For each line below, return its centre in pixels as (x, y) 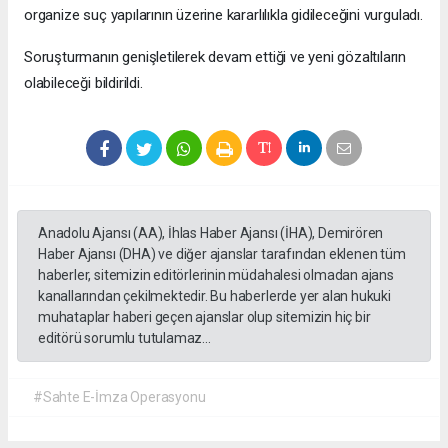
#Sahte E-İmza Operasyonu (119, 397)
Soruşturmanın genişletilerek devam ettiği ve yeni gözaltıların (215, 57)
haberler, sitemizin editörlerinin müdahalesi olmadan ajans (216, 275)
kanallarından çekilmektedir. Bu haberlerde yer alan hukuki (214, 296)
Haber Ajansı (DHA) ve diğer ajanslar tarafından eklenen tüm (222, 254)
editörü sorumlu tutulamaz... (124, 338)
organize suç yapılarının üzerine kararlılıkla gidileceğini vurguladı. (223, 15)
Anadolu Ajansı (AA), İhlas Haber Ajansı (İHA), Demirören (211, 233)
